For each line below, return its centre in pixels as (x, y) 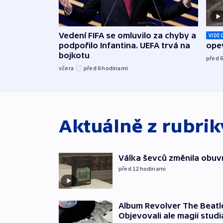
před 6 (93, 68)
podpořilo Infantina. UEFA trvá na (124, 46)
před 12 (129, 169)
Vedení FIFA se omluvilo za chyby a (127, 36)
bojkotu (74, 56)
